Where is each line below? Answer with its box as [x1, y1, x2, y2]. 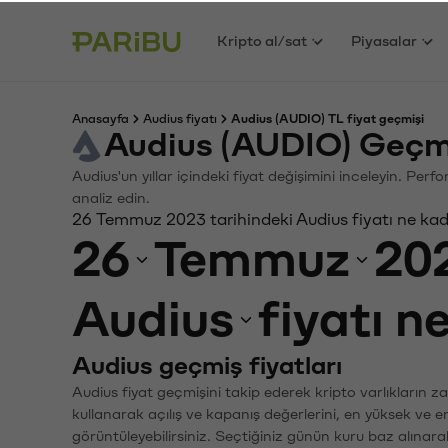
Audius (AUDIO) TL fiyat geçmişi [231, 111, 424, 123]
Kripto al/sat [217, 31, 308, 47]
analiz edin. [72, 189, 150, 204]
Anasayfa [72, 111, 129, 123]
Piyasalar [351, 31, 418, 47]
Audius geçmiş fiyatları [72, 351, 342, 377]
